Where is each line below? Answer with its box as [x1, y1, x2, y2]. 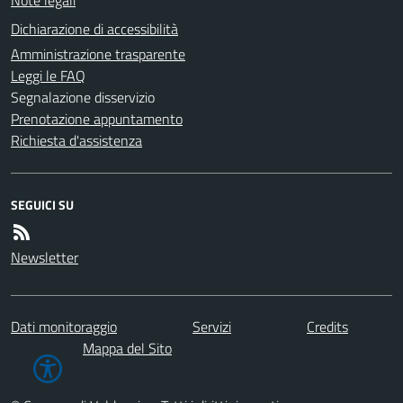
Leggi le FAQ [11, 64, 85, 86]
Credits [307, 315, 348, 337]
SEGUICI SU [11, 194, 74, 214]
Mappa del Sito [83, 336, 172, 359]
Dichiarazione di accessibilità [11, 17, 178, 40]
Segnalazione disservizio [11, 85, 155, 108]
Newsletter [11, 246, 78, 268]
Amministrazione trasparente [11, 42, 185, 65]
